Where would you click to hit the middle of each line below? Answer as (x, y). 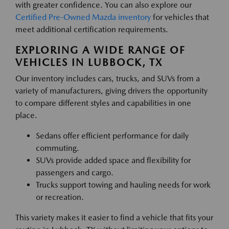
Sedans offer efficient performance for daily (112, 136)
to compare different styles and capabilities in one (103, 103)
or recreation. (60, 197)
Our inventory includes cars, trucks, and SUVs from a (108, 78)
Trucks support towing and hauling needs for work (123, 185)
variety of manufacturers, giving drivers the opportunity (111, 91)
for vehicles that (180, 17)
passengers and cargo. (75, 173)
